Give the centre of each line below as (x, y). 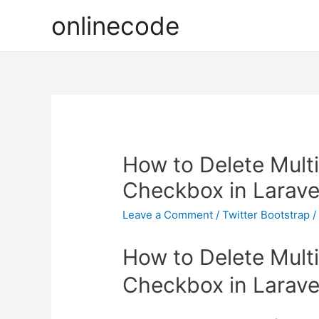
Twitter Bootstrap (266, 215)
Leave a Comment (168, 215)
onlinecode (115, 26)
